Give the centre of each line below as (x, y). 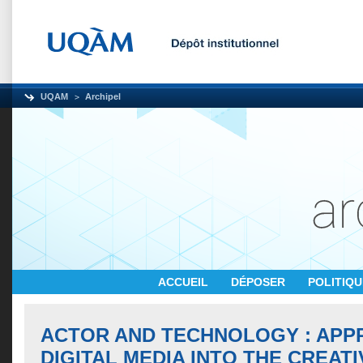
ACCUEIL (185, 282)
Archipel (103, 96)
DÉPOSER (260, 282)
